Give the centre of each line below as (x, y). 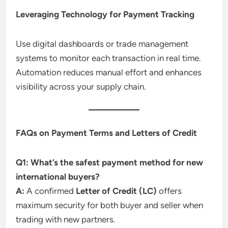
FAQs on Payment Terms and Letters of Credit (107, 133)
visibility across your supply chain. (81, 86)
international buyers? (58, 176)
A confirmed (50, 191)
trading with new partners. (66, 219)
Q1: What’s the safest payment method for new (110, 162)
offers (169, 191)
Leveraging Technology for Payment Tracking (105, 14)
